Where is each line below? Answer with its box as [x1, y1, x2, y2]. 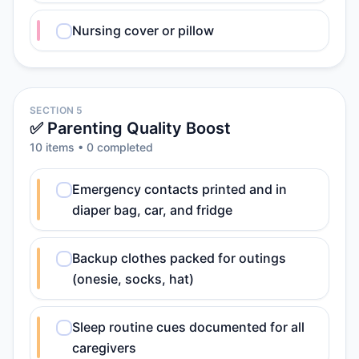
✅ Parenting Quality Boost [30, 119, 231, 138]
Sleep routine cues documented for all [72, 319, 305, 335]
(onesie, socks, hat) [72, 271, 194, 287]
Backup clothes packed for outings [72, 250, 286, 266]
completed [94, 140, 153, 154]
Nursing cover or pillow [72, 22, 214, 38]
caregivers [72, 340, 136, 356]
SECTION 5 [30, 104, 83, 116]
